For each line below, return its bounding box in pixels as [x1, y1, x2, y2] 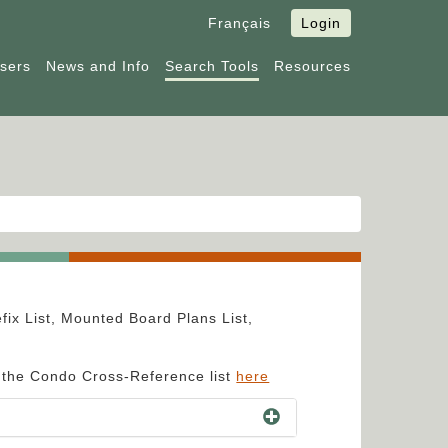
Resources [274, 58, 351, 74]
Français [208, 15, 271, 31]
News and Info [46, 58, 150, 74]
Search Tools [165, 58, 259, 74]
